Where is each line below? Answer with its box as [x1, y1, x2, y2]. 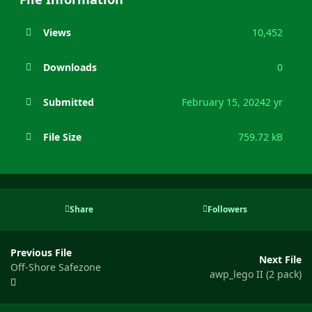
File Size [42, 130, 81, 143]
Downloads [42, 60, 97, 74]
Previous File [10, 245, 72, 259]
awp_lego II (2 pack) [210, 267, 302, 281]
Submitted [42, 95, 94, 109]
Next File [259, 253, 302, 267]
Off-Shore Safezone [10, 260, 101, 274]
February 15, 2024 [182, 95, 265, 109]
